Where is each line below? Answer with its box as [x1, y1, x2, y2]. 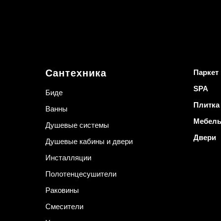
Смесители [45, 202, 83, 211]
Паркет [193, 68, 219, 77]
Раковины [45, 186, 79, 195]
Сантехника [45, 68, 107, 79]
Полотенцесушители [45, 170, 116, 179]
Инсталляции [45, 153, 91, 162]
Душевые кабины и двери [45, 137, 133, 146]
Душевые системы [45, 121, 109, 130]
